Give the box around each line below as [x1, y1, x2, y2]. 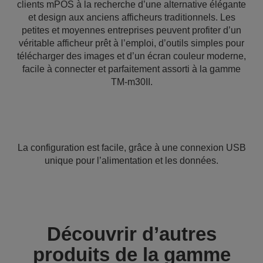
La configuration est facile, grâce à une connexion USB [17, 143, 246, 153]
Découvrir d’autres [46, 223, 217, 245]
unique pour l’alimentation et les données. [45, 156, 218, 166]
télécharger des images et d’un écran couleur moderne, [17, 51, 246, 61]
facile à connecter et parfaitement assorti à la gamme [22, 64, 241, 74]
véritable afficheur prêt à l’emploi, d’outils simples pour [19, 38, 244, 48]
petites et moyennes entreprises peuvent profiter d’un [22, 25, 241, 35]
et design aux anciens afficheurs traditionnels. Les [28, 12, 235, 22]
